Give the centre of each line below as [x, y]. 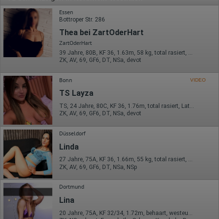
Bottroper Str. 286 [82, 20]
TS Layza [76, 93]
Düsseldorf [72, 133]
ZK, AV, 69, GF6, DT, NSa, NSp [98, 167]
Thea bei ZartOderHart [101, 33]
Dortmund [72, 187]
